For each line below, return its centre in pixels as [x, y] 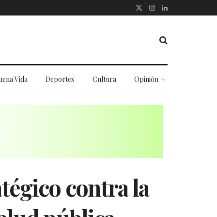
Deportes [60, 79]
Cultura [104, 79]
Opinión [147, 79]
